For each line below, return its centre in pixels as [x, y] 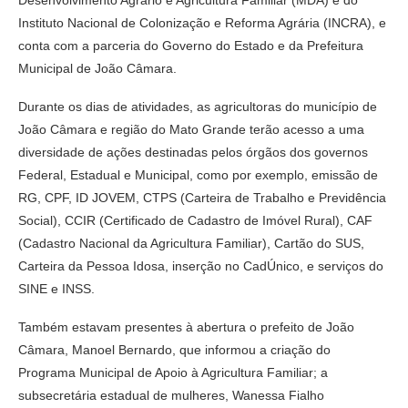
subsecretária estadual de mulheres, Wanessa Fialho [171, 395]
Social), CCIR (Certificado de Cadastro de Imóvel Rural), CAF [195, 220]
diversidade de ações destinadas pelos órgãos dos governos [193, 152]
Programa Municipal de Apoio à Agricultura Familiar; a [173, 372]
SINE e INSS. [56, 288]
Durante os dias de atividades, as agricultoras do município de [198, 106]
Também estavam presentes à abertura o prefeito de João [186, 326]
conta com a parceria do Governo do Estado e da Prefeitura [191, 45]
